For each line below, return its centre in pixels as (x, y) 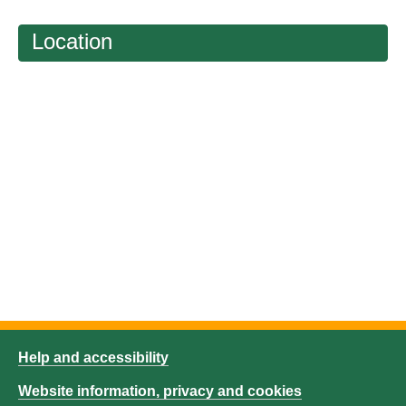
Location (72, 41)
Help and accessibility (93, 358)
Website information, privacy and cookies (160, 391)
